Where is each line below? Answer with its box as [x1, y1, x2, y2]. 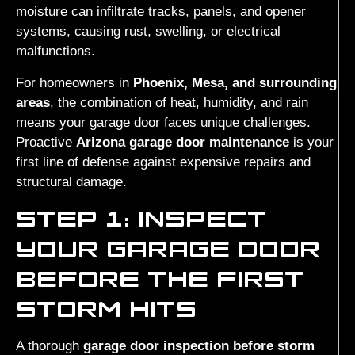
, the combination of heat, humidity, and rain [50, 94, 308, 110]
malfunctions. [16, 44, 95, 59]
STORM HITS [16, 292, 197, 325]
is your [289, 134, 334, 150]
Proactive [16, 134, 76, 150]
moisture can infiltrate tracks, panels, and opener [16, 4, 306, 20]
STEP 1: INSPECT [16, 202, 267, 235]
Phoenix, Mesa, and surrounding [133, 74, 337, 90]
